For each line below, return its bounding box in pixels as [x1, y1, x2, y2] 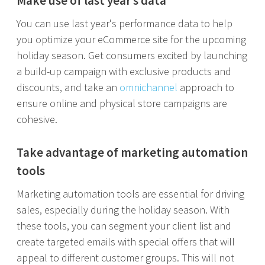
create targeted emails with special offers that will [17, 235, 235, 248]
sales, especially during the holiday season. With [17, 203, 230, 216]
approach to [177, 80, 234, 94]
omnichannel [119, 80, 177, 94]
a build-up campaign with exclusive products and [17, 64, 231, 78]
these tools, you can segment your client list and [17, 219, 231, 232]
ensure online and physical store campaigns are [17, 96, 227, 110]
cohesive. [17, 112, 57, 126]
